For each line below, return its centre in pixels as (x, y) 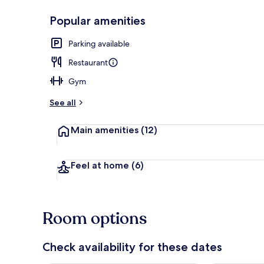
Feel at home (100, 165)
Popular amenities (98, 20)
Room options (95, 218)
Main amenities (105, 130)
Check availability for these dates (132, 247)
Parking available (99, 43)
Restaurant (88, 62)
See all (63, 102)
